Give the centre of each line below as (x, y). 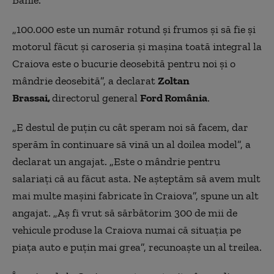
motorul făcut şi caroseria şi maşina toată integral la (137, 46)
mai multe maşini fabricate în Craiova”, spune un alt (135, 195)
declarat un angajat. (61, 161)
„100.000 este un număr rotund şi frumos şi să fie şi (134, 29)
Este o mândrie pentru (167, 161)
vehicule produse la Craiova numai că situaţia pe (127, 230)
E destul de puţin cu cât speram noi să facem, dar (132, 127)
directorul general (96, 98)
